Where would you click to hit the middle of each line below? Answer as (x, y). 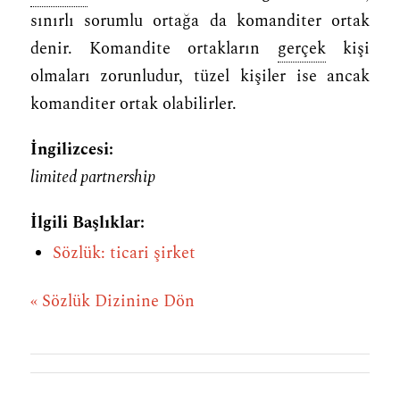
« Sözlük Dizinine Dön (112, 301)
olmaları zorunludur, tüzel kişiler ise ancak (200, 76)
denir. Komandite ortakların (154, 49)
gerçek (301, 49)
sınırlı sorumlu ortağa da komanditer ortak (200, 21)
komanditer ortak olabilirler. (133, 104)
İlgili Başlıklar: (87, 223)
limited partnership (92, 177)
